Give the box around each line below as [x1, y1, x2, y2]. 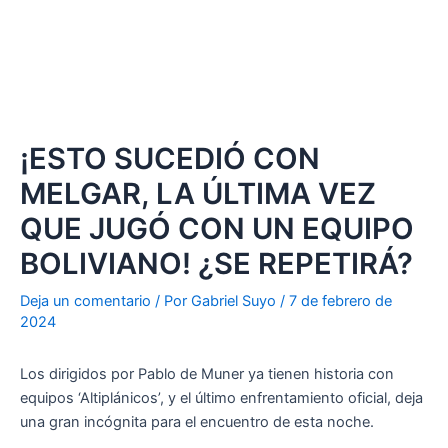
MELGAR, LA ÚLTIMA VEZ [20, 176, 376, 212]
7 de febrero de [289, 292, 392, 311]
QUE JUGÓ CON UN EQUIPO [20, 211, 414, 247]
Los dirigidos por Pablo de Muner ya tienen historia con [20, 365, 394, 384]
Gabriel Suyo [191, 292, 280, 311]
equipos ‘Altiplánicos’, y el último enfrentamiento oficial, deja [20, 389, 423, 408]
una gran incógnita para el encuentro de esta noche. [20, 413, 378, 432]
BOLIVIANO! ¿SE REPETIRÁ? [20, 246, 420, 282]
